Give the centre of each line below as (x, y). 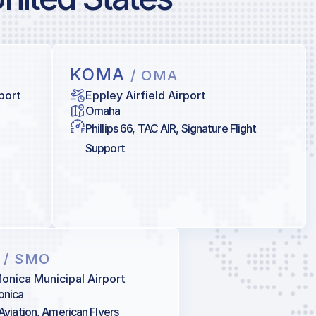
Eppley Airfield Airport (146, 96)
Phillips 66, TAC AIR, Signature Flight (171, 129)
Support (105, 148)
